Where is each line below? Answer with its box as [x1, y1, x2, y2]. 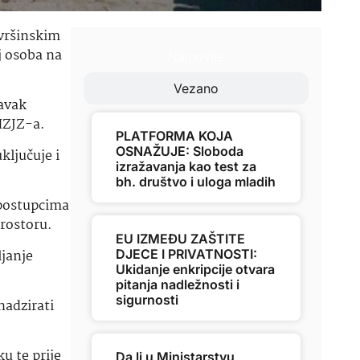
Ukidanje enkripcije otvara [116, 261, 275, 277]
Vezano [174, 80, 219, 96]
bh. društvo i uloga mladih [116, 174, 276, 190]
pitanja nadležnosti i [116, 276, 239, 292]
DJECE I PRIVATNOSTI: [116, 246, 257, 262]
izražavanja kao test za [116, 158, 256, 174]
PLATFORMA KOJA [116, 128, 233, 144]
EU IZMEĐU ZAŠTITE [116, 231, 245, 247]
